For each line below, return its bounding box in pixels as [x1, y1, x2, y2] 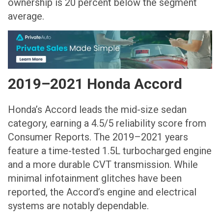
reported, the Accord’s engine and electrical [8, 186, 196, 198]
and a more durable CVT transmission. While [8, 159, 198, 171]
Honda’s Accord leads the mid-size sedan [8, 104, 187, 116]
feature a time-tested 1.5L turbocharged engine [8, 145, 212, 157]
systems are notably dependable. [8, 200, 149, 212]
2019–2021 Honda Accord [8, 75, 182, 93]
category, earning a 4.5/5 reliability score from [8, 117, 206, 130]
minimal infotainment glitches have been [8, 172, 182, 185]
